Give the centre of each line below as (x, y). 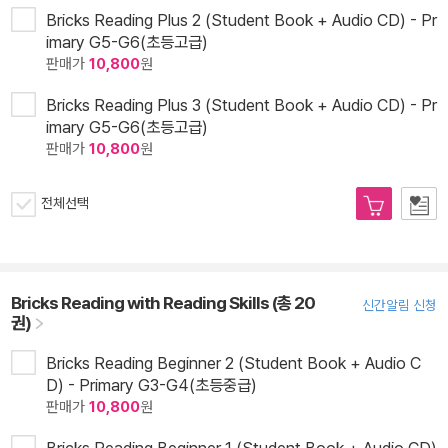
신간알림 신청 (399, 305)
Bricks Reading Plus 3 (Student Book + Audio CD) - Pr (241, 105)
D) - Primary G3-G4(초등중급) (151, 385)
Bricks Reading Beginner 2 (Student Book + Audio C (233, 363)
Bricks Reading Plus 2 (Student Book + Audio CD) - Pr (241, 20)
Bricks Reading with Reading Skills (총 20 (163, 303)
